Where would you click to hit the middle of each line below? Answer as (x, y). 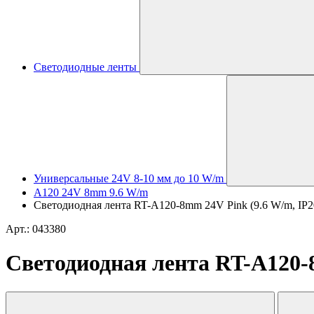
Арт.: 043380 (36, 229)
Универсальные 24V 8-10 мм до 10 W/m (129, 178)
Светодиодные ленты (85, 67)
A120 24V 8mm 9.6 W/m (91, 192)
